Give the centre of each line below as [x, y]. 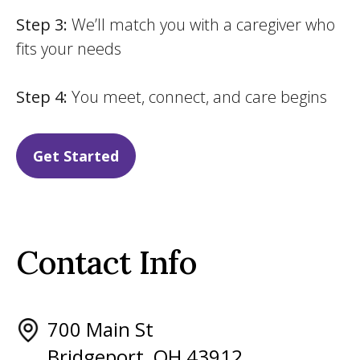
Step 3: [42, 25]
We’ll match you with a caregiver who [201, 25]
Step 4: [42, 97]
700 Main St [100, 329]
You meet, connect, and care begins [197, 97]
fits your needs [69, 49]
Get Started [76, 156]
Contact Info [106, 262]
